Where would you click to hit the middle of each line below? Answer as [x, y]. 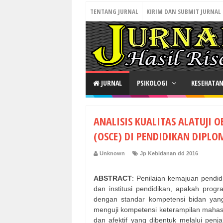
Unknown [112, 154]
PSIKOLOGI [153, 83]
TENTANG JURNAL [114, 11]
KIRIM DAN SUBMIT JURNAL [183, 11]
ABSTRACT [113, 178]
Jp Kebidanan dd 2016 [169, 154]
